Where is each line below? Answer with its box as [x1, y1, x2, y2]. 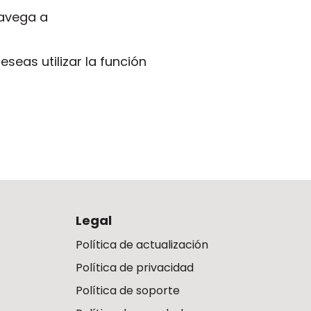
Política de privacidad [75, 260, 194, 276]
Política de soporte [75, 283, 180, 299]
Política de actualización [75, 237, 208, 253]
